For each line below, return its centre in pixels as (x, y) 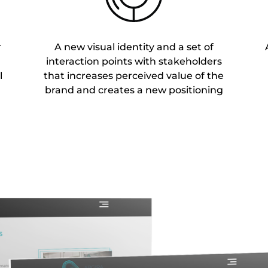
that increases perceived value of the (134, 75)
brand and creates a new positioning (134, 90)
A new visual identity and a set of (134, 47)
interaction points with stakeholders (134, 61)
